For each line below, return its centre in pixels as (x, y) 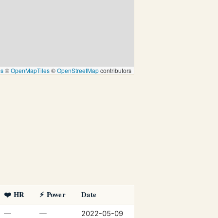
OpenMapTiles (30, 70)
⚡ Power (53, 194)
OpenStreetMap (78, 70)
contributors (115, 70)
